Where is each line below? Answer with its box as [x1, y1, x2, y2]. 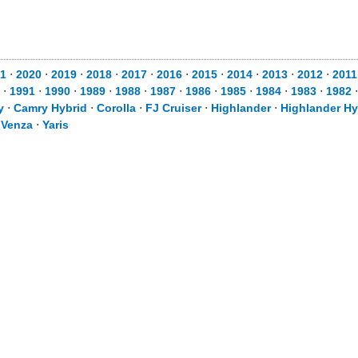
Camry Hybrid [14, 101, 87, 114]
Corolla [97, 101, 136, 114]
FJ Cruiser [145, 101, 201, 114]
